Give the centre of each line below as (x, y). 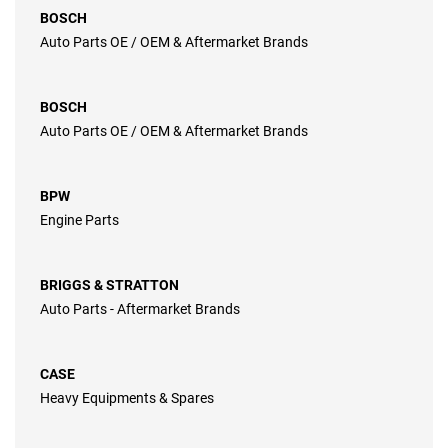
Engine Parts (79, 220)
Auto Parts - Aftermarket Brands (140, 309)
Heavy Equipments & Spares (127, 398)
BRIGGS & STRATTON (109, 285)
